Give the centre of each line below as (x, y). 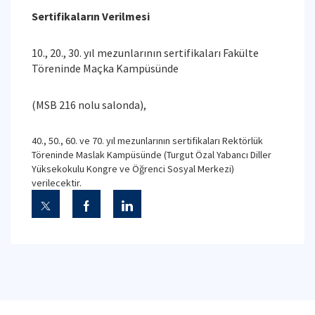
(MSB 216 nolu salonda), (89, 104)
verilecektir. (57, 182)
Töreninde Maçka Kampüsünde (106, 68)
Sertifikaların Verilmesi (91, 16)
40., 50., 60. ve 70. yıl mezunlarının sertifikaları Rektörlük (147, 140)
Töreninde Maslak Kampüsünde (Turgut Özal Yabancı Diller (152, 154)
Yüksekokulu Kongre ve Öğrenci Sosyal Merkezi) (133, 168)
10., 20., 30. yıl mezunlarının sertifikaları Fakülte (145, 52)
